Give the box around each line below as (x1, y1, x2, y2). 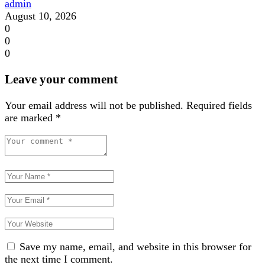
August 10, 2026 (5, 9, 76, 22)
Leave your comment (5, 72, 118, 86)
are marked (5, 111, 56, 124)
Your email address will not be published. (5, 99, 183, 111)
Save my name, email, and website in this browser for (20, 240, 251, 253)
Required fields (186, 99, 252, 111)
